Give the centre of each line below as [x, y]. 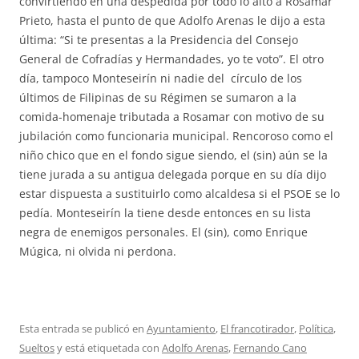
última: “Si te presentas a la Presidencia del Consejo [159, 40]
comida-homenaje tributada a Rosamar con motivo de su [172, 117]
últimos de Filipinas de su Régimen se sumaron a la [158, 97]
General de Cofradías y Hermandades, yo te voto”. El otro [171, 59]
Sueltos [37, 348]
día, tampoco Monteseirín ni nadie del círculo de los [161, 78]
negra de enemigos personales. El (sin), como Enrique [163, 232]
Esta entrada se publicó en [83, 329]
